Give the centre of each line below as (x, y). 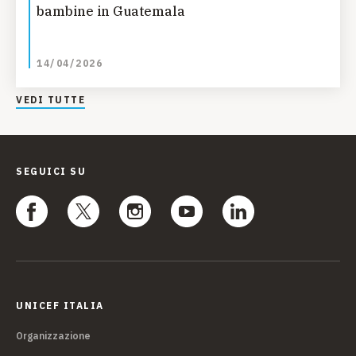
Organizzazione (53, 336)
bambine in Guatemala (111, 12)
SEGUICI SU (51, 172)
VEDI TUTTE (50, 100)
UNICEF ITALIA (60, 306)
